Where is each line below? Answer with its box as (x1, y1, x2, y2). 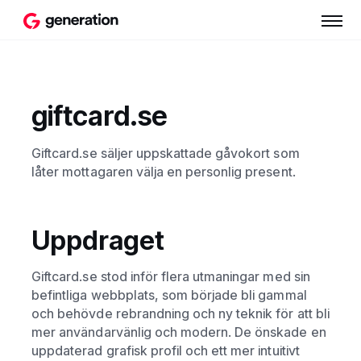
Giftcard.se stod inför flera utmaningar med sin (31, 268, 310, 285)
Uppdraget (31, 223, 165, 256)
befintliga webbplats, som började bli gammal (31, 287, 307, 304)
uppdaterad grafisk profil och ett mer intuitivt (31, 342, 300, 359)
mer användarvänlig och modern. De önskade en (31, 324, 326, 341)
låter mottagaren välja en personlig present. (31, 163, 296, 180)
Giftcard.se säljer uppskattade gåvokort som (31, 144, 300, 161)
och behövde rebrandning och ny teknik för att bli (31, 305, 330, 322)
